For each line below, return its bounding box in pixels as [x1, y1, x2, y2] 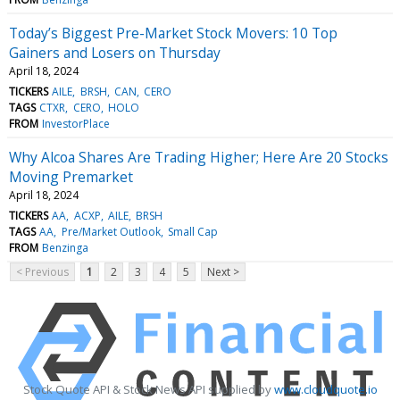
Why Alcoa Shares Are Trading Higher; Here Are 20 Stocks [9, 146, 388, 167]
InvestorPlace [42, 115, 111, 131]
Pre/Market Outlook [61, 223, 161, 239]
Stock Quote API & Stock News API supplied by [22, 380, 274, 397]
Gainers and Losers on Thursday [9, 42, 221, 62]
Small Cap [167, 223, 218, 239]
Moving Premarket [9, 166, 133, 187]
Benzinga [42, 239, 89, 255]
